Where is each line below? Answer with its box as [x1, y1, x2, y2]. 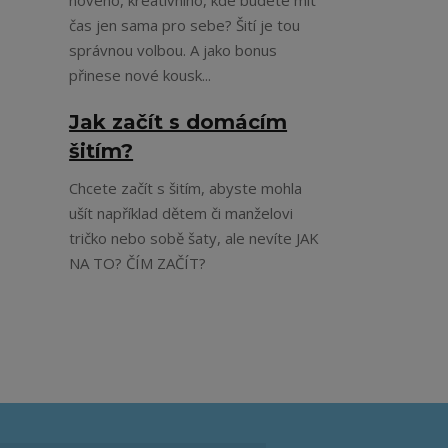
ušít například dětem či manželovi [69, 203, 294, 224]
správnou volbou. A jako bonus [69, 40, 278, 61]
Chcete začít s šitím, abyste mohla [69, 178, 303, 199]
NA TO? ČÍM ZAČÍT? [69, 253, 207, 274]
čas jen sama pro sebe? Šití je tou [69, 15, 301, 36]
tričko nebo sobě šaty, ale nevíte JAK [69, 228, 320, 249]
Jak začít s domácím [69, 110, 288, 135]
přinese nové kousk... [69, 65, 212, 86]
